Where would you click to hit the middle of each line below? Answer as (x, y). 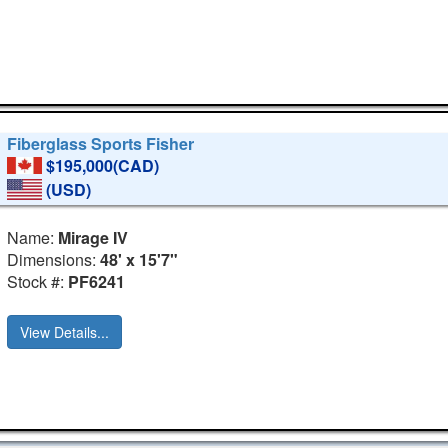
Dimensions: (54, 259)
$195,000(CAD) (103, 166)
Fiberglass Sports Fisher (101, 144)
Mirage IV (93, 237)
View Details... (65, 331)
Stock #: (38, 281)
